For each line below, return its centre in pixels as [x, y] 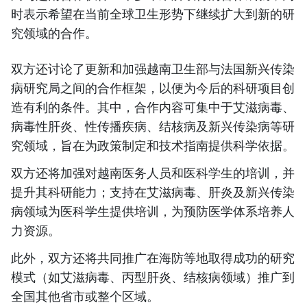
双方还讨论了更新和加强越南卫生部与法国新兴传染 [153, 69]
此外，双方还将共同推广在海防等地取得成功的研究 [153, 258]
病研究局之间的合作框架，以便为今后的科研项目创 [153, 88]
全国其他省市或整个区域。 [85, 296]
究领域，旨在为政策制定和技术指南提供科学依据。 [153, 146]
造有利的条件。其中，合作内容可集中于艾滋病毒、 [153, 107]
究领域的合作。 [54, 33]
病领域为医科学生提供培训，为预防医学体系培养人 [153, 211]
